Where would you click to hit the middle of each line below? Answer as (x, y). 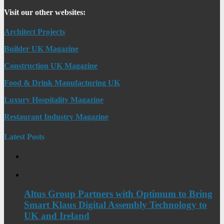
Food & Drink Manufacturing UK (62, 83)
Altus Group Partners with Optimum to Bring (118, 194)
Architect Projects (34, 32)
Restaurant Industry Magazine (56, 117)
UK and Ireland (57, 216)
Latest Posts (24, 136)
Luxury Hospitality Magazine (54, 100)
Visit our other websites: (45, 12)
